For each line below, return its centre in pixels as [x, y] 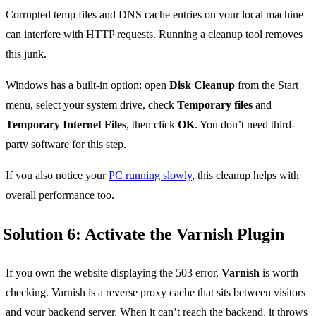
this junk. [26, 54]
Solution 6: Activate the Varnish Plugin [144, 235]
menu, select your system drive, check [91, 105]
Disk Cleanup [202, 85]
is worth [279, 273]
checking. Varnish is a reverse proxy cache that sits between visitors [156, 293]
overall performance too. [60, 195]
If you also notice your [57, 176]
